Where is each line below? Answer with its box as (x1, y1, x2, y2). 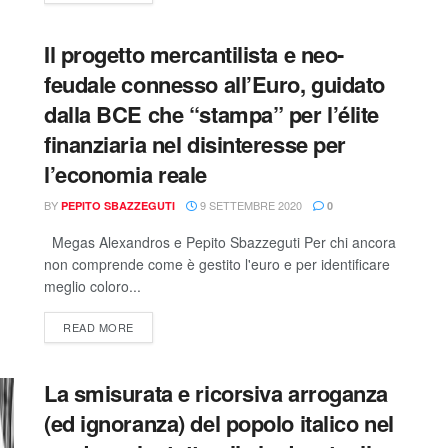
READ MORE (63, 319, 134, 335)
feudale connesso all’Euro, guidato (44, 68, 386, 100)
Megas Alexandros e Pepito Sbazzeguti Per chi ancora (44, 232, 396, 252)
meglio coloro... (44, 276, 141, 296)
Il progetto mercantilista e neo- (44, 38, 344, 70)
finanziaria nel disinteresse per (44, 128, 346, 160)
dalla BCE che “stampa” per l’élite (44, 98, 380, 130)
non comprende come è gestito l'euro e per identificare (44, 254, 390, 274)
